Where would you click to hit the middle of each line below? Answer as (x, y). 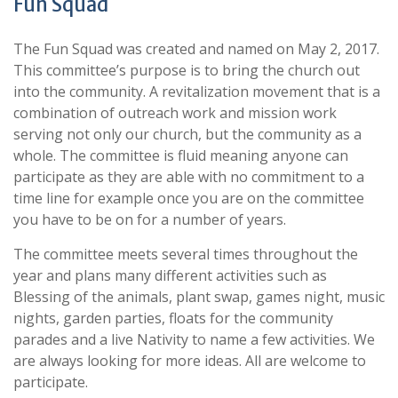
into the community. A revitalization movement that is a (197, 92)
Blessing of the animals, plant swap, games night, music (199, 297)
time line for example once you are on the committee (189, 198)
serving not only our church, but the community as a (187, 134)
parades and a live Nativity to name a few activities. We (194, 339)
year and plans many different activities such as (170, 275)
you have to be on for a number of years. (150, 219)
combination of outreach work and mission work (175, 113)
